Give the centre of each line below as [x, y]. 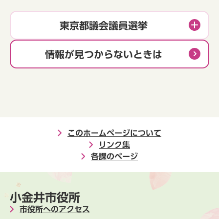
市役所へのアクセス [55, 209]
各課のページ [114, 156]
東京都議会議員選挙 [103, 25]
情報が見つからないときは [103, 54]
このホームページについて [114, 133]
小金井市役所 [45, 197]
